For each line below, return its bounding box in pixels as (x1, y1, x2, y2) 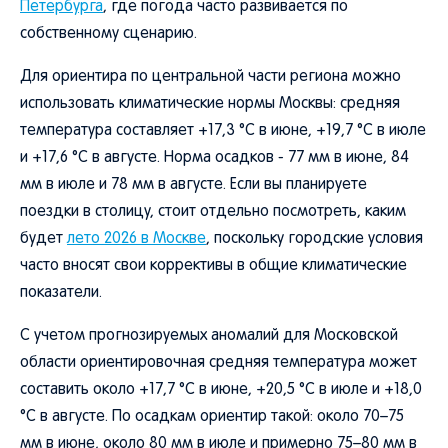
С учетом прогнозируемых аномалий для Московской (20, 329, 398, 343)
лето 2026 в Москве (67, 232, 206, 246)
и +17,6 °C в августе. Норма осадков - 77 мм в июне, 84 (20, 151, 409, 165)
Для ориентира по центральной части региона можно (20, 70, 401, 84)
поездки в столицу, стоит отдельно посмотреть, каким (20, 205, 406, 219)
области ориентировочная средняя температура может (20, 356, 417, 370)
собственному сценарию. (20, 27, 197, 41)
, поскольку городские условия (206, 232, 423, 246)
